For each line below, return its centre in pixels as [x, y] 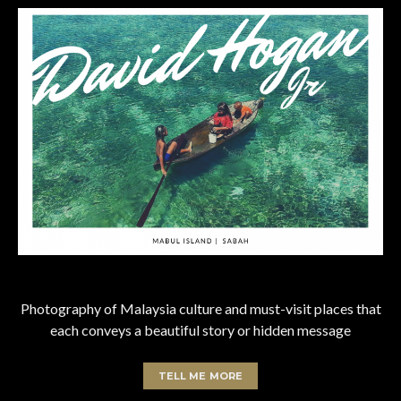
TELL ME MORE [200, 376]
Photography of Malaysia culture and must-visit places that [200, 309]
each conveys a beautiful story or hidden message [200, 330]
